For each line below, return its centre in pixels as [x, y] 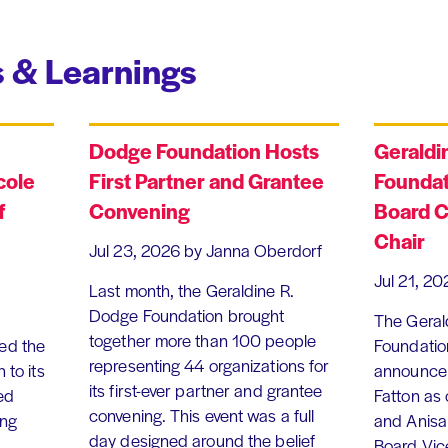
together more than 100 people [202, 339]
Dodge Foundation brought [187, 314]
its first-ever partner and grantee [206, 389]
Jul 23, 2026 [135, 249]
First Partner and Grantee [206, 180]
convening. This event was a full [202, 414]
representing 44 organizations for [209, 364]
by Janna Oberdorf [253, 249]
